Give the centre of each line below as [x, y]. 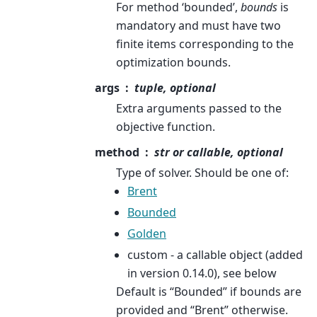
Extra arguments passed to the [199, 109]
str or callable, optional [219, 152]
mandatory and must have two [198, 26]
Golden [147, 234]
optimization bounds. [173, 63]
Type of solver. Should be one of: [202, 173]
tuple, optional [175, 88]
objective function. [166, 127]
